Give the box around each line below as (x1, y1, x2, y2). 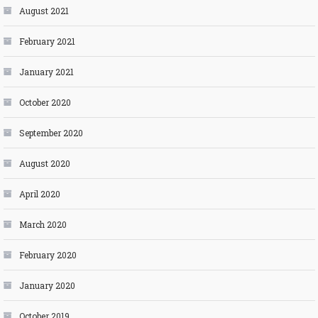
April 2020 (18, 187, 60, 199)
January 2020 (18, 279, 75, 291)
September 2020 (18, 126, 83, 138)
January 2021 (18, 65, 74, 77)
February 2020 (18, 248, 77, 261)
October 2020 (18, 96, 71, 108)
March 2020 (18, 218, 67, 230)
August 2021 (18, 4, 69, 16)
